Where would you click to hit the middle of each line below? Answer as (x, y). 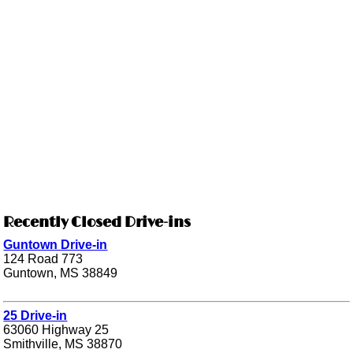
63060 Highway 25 (56, 329)
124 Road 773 (43, 258)
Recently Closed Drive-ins (97, 223)
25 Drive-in (35, 315)
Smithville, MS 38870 (63, 344)
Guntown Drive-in (56, 244)
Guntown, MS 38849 (61, 273)
